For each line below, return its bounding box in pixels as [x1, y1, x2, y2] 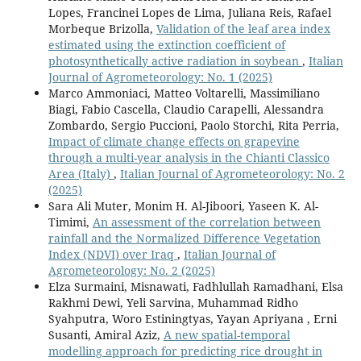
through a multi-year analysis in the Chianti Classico [48, 149, 330, 165]
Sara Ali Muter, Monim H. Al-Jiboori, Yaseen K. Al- [48, 197, 318, 214]
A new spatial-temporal [163, 326, 290, 342]
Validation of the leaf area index [156, 20, 330, 36]
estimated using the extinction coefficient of [48, 36, 285, 52]
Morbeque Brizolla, [48, 20, 156, 36]
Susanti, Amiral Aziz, [48, 326, 164, 342]
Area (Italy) [48, 165, 114, 181]
